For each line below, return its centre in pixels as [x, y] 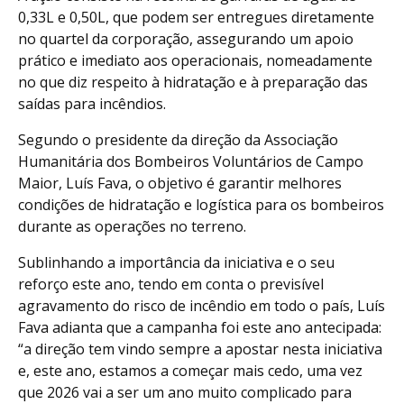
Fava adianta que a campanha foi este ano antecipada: [200, 327]
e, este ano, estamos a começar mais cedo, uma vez [190, 370]
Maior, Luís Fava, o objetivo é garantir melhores [180, 183]
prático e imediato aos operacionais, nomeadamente [195, 60]
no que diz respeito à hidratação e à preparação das [193, 82]
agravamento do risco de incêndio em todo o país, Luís [202, 305]
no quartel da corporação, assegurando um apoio [186, 38]
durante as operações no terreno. [132, 226]
